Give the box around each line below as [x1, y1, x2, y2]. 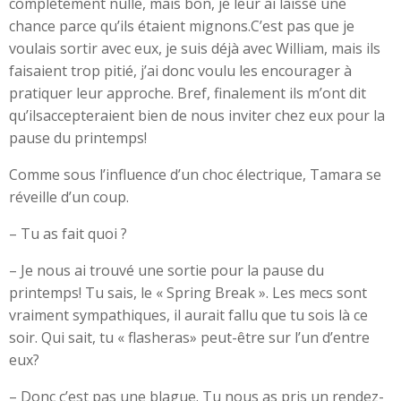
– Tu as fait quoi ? [9, 224, 127, 243]
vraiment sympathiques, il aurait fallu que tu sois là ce [9, 305, 368, 325]
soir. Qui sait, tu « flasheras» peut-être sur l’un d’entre [9, 328, 370, 347]
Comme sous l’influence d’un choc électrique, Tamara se [9, 165, 381, 184]
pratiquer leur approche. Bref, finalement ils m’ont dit [9, 83, 366, 103]
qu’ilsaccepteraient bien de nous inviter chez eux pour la [9, 106, 385, 125]
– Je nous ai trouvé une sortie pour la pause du [9, 260, 324, 280]
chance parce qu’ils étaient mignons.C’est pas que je [9, 16, 354, 36]
